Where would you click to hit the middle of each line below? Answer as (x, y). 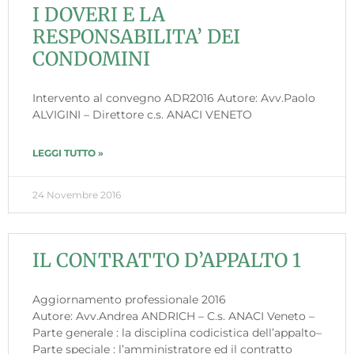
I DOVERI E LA (99, 14)
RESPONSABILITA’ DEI (136, 36)
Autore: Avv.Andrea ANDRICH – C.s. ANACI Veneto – (173, 316)
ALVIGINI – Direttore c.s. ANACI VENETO (142, 114)
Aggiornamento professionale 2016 (129, 299)
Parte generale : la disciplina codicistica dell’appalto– (177, 332)
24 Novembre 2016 (77, 194)
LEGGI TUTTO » (68, 153)
